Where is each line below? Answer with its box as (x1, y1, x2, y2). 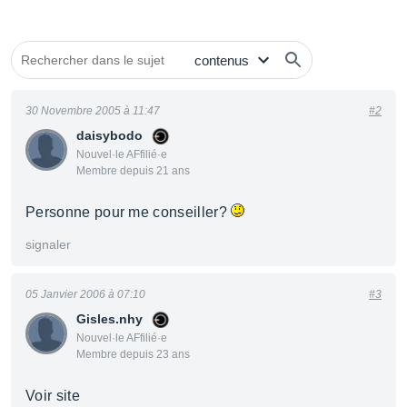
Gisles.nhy (76, 312, 143, 326)
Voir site (25, 388, 80, 403)
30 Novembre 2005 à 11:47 (25, 104, 160, 117)
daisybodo (76, 128, 143, 143)
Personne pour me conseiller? (25, 204, 232, 220)
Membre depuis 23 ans (76, 348, 190, 361)
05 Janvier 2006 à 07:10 (25, 288, 145, 301)
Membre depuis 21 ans (76, 164, 190, 177)
